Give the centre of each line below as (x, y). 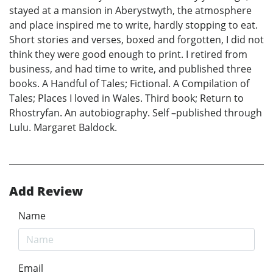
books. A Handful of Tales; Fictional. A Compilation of (129, 83)
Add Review (46, 191)
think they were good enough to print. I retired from (128, 54)
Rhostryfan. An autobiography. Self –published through (136, 112)
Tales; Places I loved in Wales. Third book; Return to (126, 98)
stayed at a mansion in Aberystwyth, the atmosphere (130, 10)
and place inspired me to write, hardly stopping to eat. (133, 25)
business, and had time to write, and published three (130, 69)
